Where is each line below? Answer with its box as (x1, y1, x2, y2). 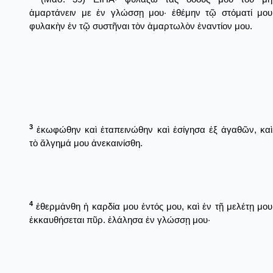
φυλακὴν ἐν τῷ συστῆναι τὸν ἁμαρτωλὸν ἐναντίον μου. (29, 20, 252, 31)
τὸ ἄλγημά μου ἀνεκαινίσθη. (29, 137, 143, 148)
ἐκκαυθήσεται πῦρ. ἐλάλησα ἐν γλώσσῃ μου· (29, 214, 210, 225)
